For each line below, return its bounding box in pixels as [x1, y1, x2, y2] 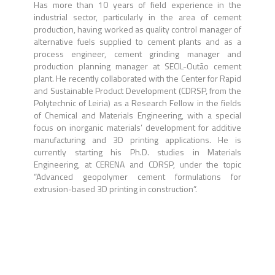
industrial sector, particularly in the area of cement [34, 10, 241, 23]
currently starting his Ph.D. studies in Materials [34, 145, 241, 158]
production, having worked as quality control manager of [34, 23, 241, 36]
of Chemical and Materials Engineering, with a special [34, 109, 241, 122]
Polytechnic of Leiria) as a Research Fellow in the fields [34, 96, 241, 109]
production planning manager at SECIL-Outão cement [34, 60, 241, 72]
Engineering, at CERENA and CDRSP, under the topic [34, 158, 241, 171]
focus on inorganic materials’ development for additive [34, 121, 241, 134]
